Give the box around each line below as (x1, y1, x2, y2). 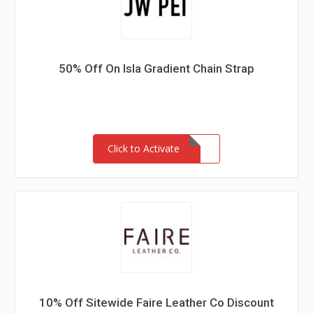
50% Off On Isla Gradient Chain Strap (59, 61, 254, 75)
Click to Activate (108, 142, 180, 155)
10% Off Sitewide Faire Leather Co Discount (39, 296, 274, 310)
